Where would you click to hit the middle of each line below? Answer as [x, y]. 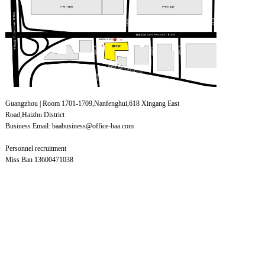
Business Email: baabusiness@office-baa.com [70, 126]
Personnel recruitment [36, 148]
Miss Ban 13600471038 [39, 160]
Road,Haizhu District [35, 115]
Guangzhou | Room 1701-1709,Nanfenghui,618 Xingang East [92, 104]
